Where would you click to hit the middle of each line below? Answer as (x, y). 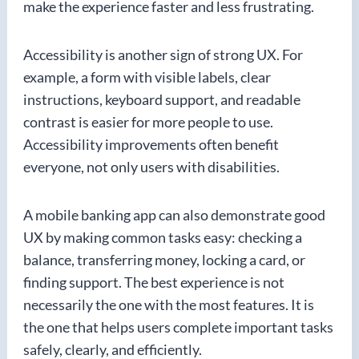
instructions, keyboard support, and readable (162, 99)
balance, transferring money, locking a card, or (164, 260)
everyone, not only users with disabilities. (151, 167)
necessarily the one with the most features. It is (169, 305)
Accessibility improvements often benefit (151, 144)
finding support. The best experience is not (154, 282)
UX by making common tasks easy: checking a (163, 237)
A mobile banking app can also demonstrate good (174, 215)
